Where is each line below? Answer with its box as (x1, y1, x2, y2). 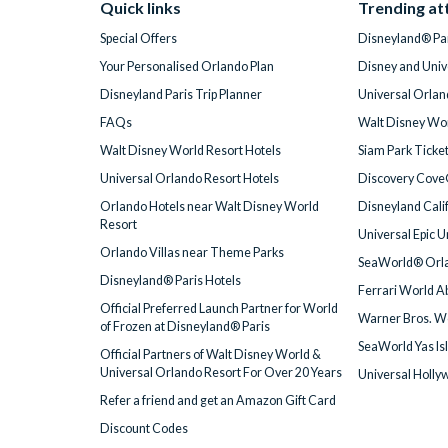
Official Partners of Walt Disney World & (99, 347, 321, 363)
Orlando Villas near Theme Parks (99, 245, 284, 261)
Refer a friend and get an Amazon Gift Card (99, 393, 336, 409)
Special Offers (99, 31, 177, 47)
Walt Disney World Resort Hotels (99, 143, 281, 159)
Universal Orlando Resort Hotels (99, 171, 279, 187)
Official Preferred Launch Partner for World (99, 301, 338, 317)
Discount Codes (99, 421, 188, 437)
